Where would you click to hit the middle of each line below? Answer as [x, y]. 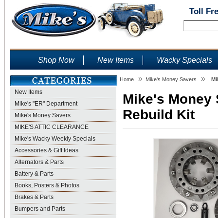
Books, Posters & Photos [47, 185]
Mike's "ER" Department [46, 104]
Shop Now [56, 60]
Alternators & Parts [39, 162]
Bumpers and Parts [40, 209]
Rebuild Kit [159, 115]
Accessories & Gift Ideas [46, 150]
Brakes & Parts [34, 197]
